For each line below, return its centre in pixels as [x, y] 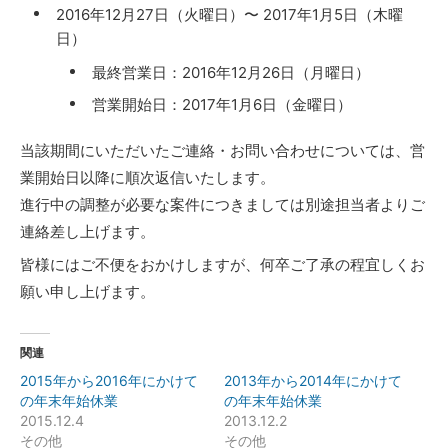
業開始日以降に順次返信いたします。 [147, 177]
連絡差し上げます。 [87, 231]
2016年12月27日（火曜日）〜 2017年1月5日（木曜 [229, 14]
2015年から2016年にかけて [109, 380]
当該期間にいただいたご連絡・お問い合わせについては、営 [222, 150]
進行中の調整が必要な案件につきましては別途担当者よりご [222, 204]
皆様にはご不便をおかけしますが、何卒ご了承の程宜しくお [222, 264]
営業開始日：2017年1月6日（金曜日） [222, 104]
